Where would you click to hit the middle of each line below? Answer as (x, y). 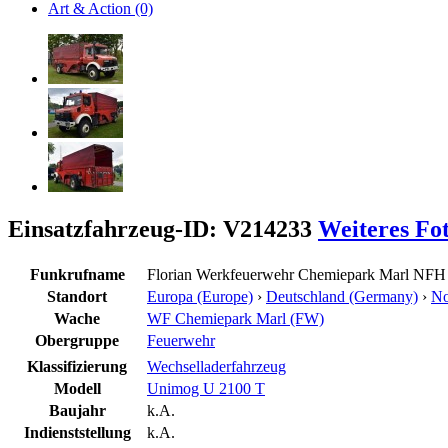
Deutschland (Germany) (342, 296)
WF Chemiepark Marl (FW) (235, 318)
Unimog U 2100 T (206, 388)
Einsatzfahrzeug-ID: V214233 (163, 228)
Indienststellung (77, 432)
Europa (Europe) (200, 296)
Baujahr (77, 410)
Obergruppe (77, 340)
